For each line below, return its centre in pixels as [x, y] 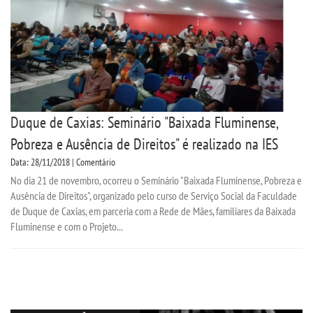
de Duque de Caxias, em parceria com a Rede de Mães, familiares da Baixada [153, 211]
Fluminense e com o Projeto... [67, 227]
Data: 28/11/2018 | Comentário [63, 162]
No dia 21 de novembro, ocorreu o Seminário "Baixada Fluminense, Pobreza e [156, 181]
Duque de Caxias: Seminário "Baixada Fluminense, [144, 123]
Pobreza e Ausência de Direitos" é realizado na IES [146, 144]
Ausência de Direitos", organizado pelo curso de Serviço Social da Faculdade [154, 196]
